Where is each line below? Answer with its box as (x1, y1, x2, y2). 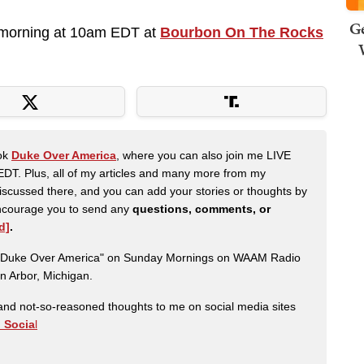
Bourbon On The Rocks (160, 24, 323, 41)
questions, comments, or (132, 202, 271, 216)
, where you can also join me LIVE (116, 149, 291, 162)
